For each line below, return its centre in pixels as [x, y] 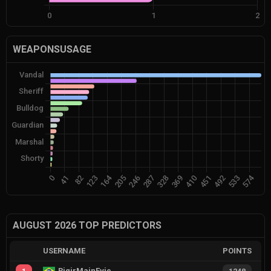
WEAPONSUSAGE [52, 49]
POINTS [237, 250]
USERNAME [64, 250]
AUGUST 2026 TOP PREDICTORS [87, 225]
